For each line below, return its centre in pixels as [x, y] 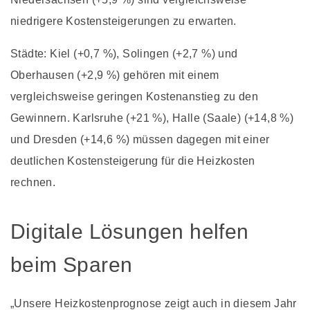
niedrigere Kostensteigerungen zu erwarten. [124, 21]
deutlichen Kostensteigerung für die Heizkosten [133, 161]
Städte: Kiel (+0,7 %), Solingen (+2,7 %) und [124, 53]
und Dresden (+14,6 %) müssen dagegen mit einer [140, 139]
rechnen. [33, 182]
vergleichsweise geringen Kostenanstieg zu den [134, 96]
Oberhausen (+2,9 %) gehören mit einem [115, 75]
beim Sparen [72, 264]
